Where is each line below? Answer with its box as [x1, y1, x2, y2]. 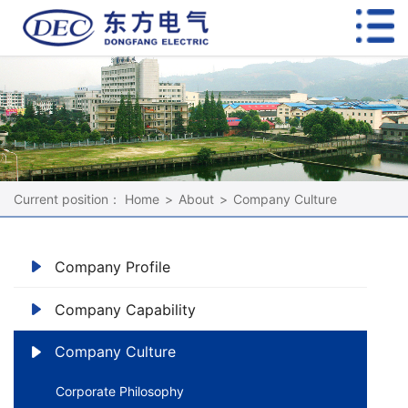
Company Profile [55, 257, 170, 276]
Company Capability [55, 300, 196, 319]
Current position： [14, 191, 121, 208]
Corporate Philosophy [56, 383, 184, 400]
